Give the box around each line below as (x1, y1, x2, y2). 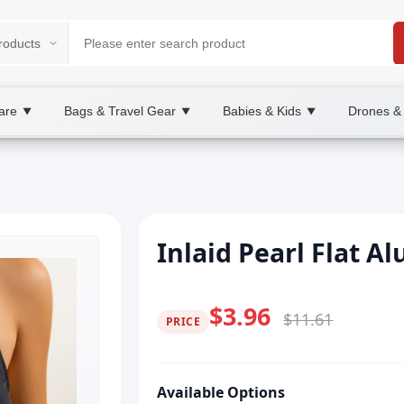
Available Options (157, 382, 285, 402)
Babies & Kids (223, 104, 301, 118)
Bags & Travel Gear (64, 104, 176, 118)
